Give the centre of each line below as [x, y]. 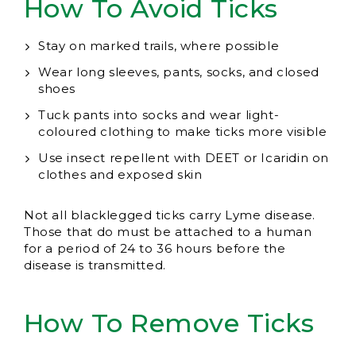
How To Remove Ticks [169, 323]
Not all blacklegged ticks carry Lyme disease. [170, 215]
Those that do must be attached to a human [168, 232]
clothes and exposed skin [120, 175]
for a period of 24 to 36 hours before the [155, 249]
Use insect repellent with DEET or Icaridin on [184, 158]
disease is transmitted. [95, 265]
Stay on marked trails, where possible [159, 46]
